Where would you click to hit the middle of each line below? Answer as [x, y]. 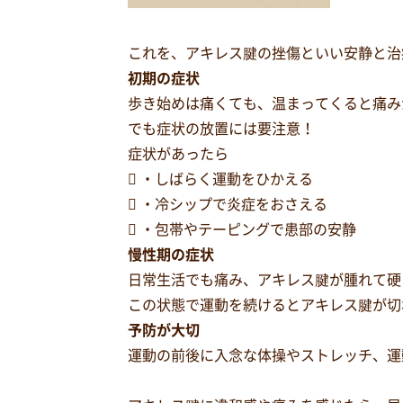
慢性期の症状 [171, 255]
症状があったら [178, 154]
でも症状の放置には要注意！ [221, 129]
